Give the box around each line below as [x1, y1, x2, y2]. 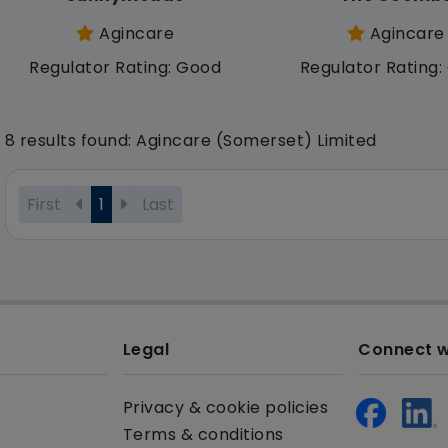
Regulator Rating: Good [29, 55, 222, 79]
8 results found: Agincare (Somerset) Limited [4, 128, 377, 152]
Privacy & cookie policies [122, 395, 328, 419]
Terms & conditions [122, 422, 284, 446]
